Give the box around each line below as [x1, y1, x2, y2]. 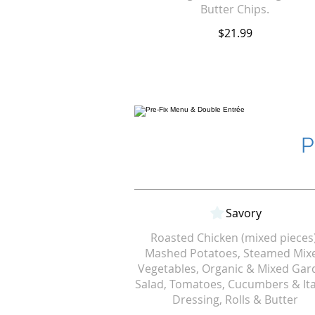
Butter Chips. [200, 1, 270, 17]
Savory [225, 205, 262, 221]
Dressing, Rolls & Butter [172, 292, 298, 307]
